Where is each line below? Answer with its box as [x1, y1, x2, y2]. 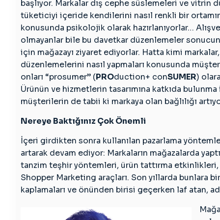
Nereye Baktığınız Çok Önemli [21, 116, 146, 126]
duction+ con [114, 72, 167, 82]
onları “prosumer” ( [21, 72, 96, 82]
